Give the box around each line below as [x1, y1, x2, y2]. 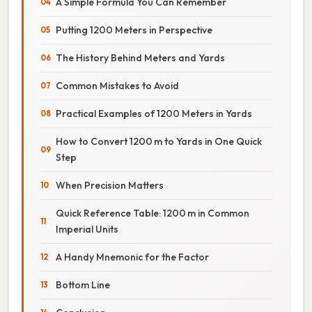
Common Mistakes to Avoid [56, 79, 179, 92]
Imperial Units [56, 222, 118, 235]
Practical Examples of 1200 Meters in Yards [56, 107, 252, 120]
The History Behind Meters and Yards [56, 51, 225, 64]
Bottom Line [56, 278, 110, 291]
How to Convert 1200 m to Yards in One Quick [56, 134, 262, 148]
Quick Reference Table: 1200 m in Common [56, 206, 249, 219]
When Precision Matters [56, 178, 164, 192]
